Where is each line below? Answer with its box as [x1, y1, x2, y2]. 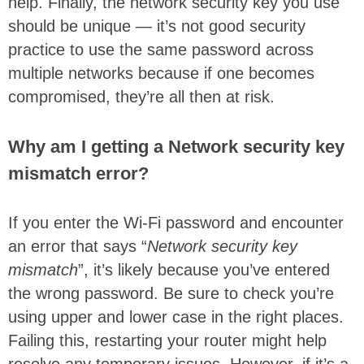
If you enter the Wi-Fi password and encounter [8, 213, 344, 232]
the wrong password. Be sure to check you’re [8, 284, 334, 302]
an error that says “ [8, 236, 147, 255]
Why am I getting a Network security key [8, 136, 344, 157]
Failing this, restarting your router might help [8, 331, 327, 349]
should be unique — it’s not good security [8, 16, 305, 35]
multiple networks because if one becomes [8, 63, 314, 82]
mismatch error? [8, 162, 149, 184]
